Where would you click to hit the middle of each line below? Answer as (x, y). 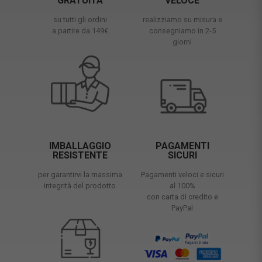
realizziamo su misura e (182, 19)
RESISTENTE (80, 155)
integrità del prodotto (80, 185)
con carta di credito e (182, 196)
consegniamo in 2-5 (182, 30)
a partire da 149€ (80, 30)
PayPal (182, 208)
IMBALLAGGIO (80, 146)
